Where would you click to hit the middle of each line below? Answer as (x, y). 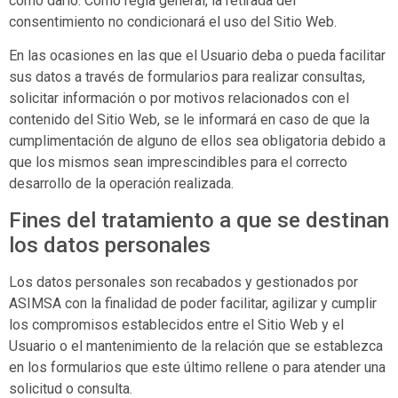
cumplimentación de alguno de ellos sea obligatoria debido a (197, 141)
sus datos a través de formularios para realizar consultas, (187, 77)
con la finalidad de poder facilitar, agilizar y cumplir (219, 303)
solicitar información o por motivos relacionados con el (179, 99)
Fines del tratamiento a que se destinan (199, 220)
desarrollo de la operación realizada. (121, 184)
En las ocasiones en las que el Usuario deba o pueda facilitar (197, 56)
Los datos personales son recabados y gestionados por (183, 282)
